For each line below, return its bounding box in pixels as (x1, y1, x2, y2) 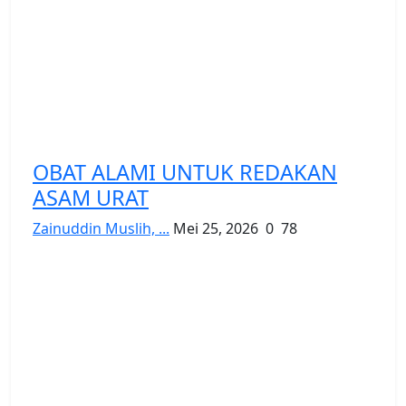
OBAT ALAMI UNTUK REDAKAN (33, 157, 337, 187)
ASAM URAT (33, 182, 149, 212)
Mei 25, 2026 (173, 217, 258, 238)
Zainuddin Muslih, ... (33, 217, 169, 238)
